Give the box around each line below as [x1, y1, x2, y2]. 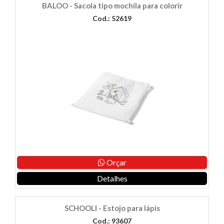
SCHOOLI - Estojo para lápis [64, 203, 160, 213]
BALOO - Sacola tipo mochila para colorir [41, 1, 182, 10]
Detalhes [96, 173, 127, 183]
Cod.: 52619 [92, 14, 131, 23]
